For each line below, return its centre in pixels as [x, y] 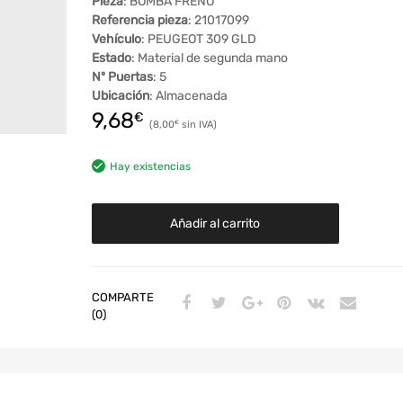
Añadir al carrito [215, 224]
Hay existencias [150, 167]
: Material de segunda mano [209, 58]
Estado [111, 58]
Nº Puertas [122, 77]
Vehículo [116, 40]
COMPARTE [122, 298]
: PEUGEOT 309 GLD [198, 40]
